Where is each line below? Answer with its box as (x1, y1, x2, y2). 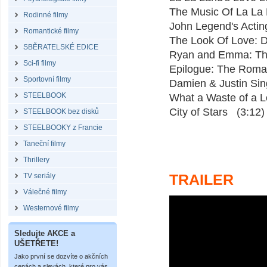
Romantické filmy (23, 27, 79, 35)
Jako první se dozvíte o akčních (14, 253, 108, 260)
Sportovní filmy (23, 75, 71, 83)
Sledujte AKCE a (14, 229, 75, 238)
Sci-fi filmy (23, 59, 56, 67)
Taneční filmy (23, 139, 66, 148)
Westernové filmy (23, 204, 79, 212)
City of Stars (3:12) (169, 106, 265, 118)
